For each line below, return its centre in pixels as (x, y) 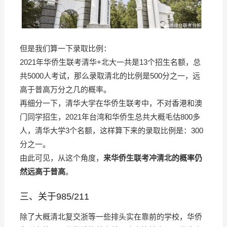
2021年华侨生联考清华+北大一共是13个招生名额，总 (110, 62)
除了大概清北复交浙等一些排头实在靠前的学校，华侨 (111, 216)
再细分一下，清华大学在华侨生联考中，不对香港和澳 (111, 103)
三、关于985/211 (54, 196)
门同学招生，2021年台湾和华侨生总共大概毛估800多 (110, 117)
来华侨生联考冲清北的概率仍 (153, 158)
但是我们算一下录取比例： (65, 48)
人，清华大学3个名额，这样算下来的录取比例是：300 (111, 130)
